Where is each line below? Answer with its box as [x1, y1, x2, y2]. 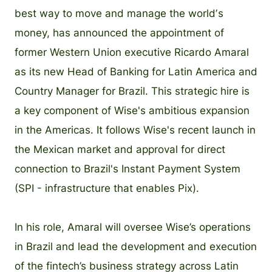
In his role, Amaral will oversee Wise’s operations [15, 220, 251, 233]
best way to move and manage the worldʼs [15, 7, 223, 19]
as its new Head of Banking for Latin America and [15, 65, 257, 78]
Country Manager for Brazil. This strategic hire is [15, 84, 250, 97]
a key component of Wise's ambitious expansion [15, 104, 250, 117]
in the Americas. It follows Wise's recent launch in [15, 123, 256, 136]
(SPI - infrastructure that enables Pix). [15, 182, 199, 194]
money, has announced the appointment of [15, 26, 224, 39]
